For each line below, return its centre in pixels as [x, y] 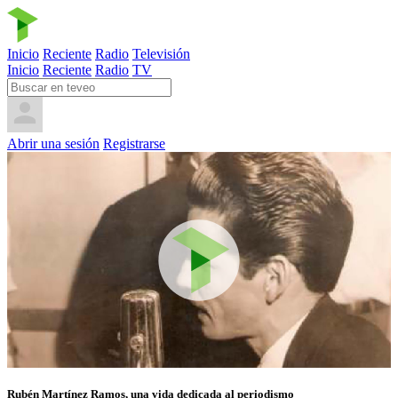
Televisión [161, 54]
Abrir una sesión [53, 143]
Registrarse [134, 143]
